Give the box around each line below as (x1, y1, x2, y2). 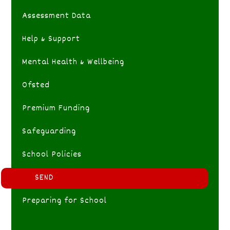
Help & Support (22, 32, 80, 46)
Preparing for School (22, 194, 107, 207)
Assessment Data (22, 9, 91, 23)
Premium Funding (22, 102, 90, 115)
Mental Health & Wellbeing (22, 55, 124, 69)
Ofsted (22, 79, 50, 92)
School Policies (22, 148, 82, 161)
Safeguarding (22, 125, 76, 138)
